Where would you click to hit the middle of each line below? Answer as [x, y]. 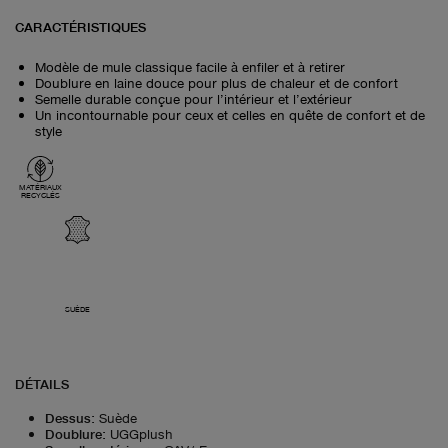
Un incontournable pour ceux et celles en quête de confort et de [230, 114]
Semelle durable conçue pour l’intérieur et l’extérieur [193, 98]
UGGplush [141, 433]
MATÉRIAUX [40, 186]
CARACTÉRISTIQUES [80, 26]
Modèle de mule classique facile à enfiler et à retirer [190, 66]
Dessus [68, 417]
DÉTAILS [42, 383]
